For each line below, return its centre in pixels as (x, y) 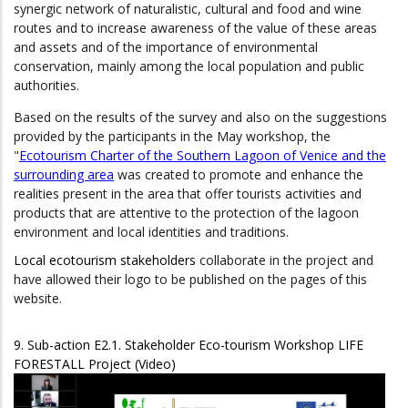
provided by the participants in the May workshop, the (172, 136)
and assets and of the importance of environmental (166, 46)
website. (38, 298)
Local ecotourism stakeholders (105, 260)
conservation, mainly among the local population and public (189, 66)
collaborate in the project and (286, 260)
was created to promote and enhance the (239, 174)
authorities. (46, 85)
